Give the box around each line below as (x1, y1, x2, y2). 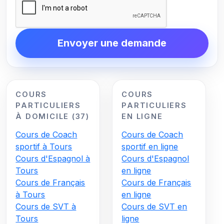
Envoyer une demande (57, 37, 166, 49)
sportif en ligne (121, 141, 178, 152)
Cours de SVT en (121, 201, 187, 212)
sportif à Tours (15, 141, 72, 152)
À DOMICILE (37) (15, 112, 89, 121)
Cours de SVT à (15, 201, 76, 212)
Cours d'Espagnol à (15, 153, 90, 164)
